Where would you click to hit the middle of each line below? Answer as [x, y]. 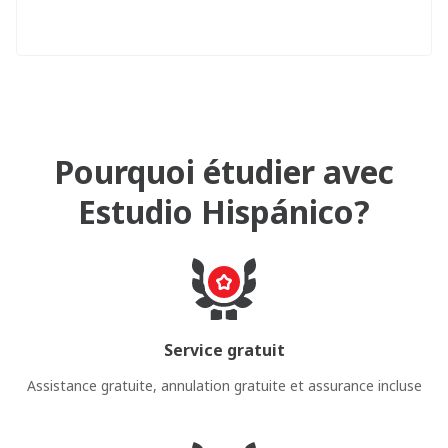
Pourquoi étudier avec [224, 171]
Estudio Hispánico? [224, 211]
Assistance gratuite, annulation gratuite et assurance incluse [224, 385]
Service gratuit [224, 350]
